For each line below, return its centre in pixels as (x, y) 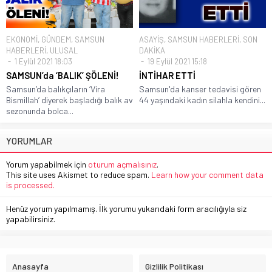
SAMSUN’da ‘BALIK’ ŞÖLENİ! (63, 76)
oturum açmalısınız (122, 165)
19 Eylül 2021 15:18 (176, 62)
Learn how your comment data (207, 175)
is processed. (30, 185)
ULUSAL (64, 51)
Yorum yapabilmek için (47, 165)
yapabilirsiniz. (31, 219)
